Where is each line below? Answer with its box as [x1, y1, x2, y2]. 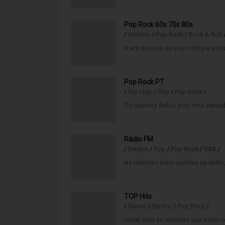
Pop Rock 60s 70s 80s [124, 21, 193, 29]
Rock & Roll [189, 31, 222, 38]
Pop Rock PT [124, 78, 164, 86]
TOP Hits [124, 192, 152, 200]
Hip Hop [128, 88, 152, 95]
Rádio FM [124, 135, 153, 143]
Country [128, 31, 150, 38]
